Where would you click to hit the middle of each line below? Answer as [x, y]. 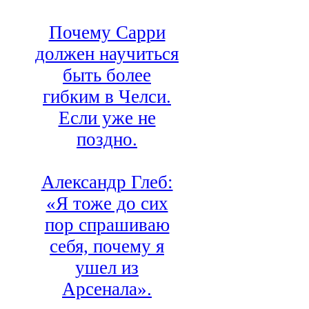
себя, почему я [107, 247]
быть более [107, 76]
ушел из [107, 268]
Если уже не [107, 118]
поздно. [107, 140]
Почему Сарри [107, 33]
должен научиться [107, 54]
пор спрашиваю [107, 225]
